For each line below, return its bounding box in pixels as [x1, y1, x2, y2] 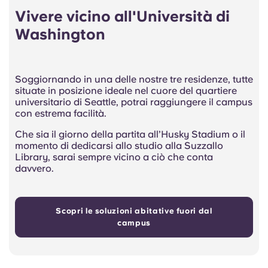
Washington [15, 25, 105, 44]
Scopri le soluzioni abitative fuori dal [56, 206, 212, 216]
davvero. [15, 163, 54, 175]
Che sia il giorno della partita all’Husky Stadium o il [15, 129, 245, 141]
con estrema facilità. [15, 108, 106, 120]
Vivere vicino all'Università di [15, 7, 230, 26]
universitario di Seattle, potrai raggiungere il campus [15, 96, 252, 108]
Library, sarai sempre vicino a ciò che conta [15, 151, 213, 163]
